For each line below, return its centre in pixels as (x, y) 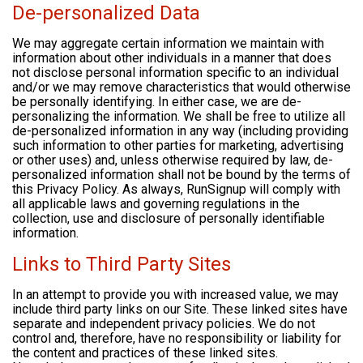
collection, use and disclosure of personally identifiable (169, 219)
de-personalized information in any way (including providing (180, 131)
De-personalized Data (106, 13)
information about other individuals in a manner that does (172, 58)
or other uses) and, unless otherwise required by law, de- (173, 160)
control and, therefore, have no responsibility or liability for (177, 339)
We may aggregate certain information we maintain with (168, 44)
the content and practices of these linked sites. (145, 353)
